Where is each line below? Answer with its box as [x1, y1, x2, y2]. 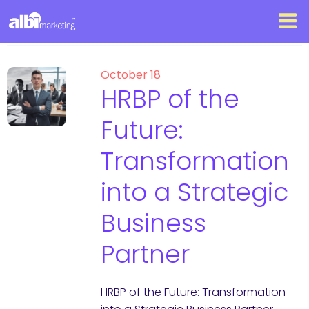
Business [100, 206, 206, 241]
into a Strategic [100, 175, 288, 210]
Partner [100, 237, 190, 272]
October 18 [100, 67, 161, 83]
